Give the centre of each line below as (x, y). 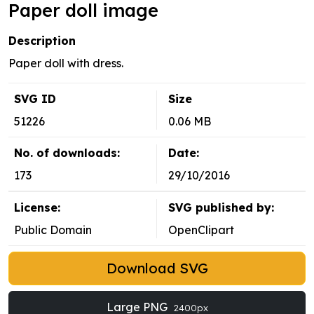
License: (37, 208)
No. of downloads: (67, 153)
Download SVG (157, 268)
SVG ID (35, 99)
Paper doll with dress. (66, 63)
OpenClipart (201, 230)
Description (42, 41)
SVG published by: (221, 208)
